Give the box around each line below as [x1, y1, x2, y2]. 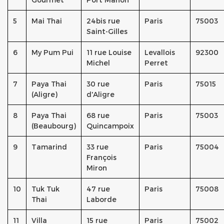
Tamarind [31, 142, 67, 151]
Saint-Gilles [86, 27, 127, 35]
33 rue [86, 142, 108, 151]
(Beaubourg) [31, 121, 76, 130]
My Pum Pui [31, 48, 73, 56]
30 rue [86, 79, 109, 88]
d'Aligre [86, 90, 114, 98]
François [86, 153, 116, 161]
